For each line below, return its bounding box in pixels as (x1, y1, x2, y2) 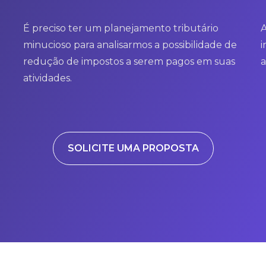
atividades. (23, 72, 72, 84)
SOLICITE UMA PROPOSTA (67, 142, 199, 154)
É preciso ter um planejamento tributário (23, 23, 218, 34)
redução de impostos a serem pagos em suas (23, 56, 235, 67)
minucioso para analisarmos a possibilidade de (23, 39, 237, 50)
